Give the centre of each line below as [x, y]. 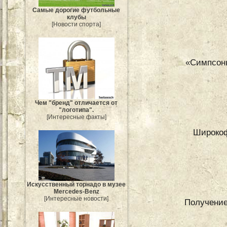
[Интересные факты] [77, 117]
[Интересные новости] [77, 199]
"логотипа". [77, 110]
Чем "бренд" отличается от [77, 103]
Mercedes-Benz [77, 192]
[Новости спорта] [77, 25]
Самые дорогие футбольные [77, 10]
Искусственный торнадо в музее [77, 185]
